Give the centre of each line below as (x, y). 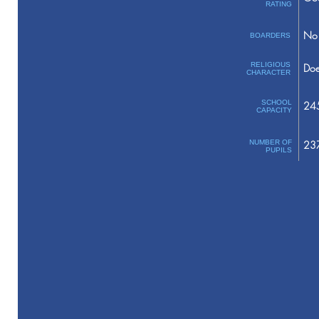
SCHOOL (276, 102)
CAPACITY (274, 110)
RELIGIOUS (270, 64)
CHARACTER (268, 72)
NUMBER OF (270, 142)
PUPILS (278, 150)
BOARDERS (270, 35)
